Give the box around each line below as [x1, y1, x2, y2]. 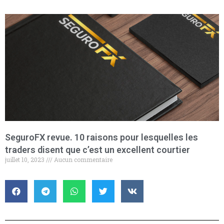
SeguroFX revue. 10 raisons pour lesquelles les [5, 131, 198, 142]
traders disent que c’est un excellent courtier [5, 144, 190, 155]
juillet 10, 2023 [5, 155, 46, 163]
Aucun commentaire [52, 155, 112, 163]
